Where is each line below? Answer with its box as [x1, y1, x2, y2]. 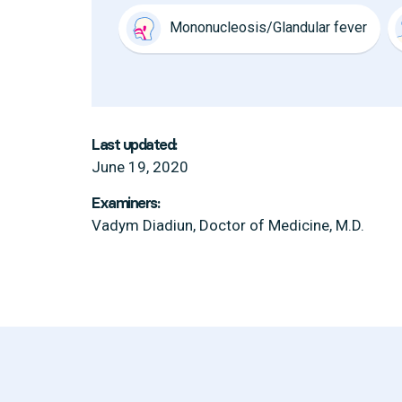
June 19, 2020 [92, 158, 188, 176]
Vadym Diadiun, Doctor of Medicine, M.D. [92, 216, 364, 234]
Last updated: [92, 135, 177, 153]
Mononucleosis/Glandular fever [170, 19, 367, 37]
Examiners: [92, 194, 159, 212]
